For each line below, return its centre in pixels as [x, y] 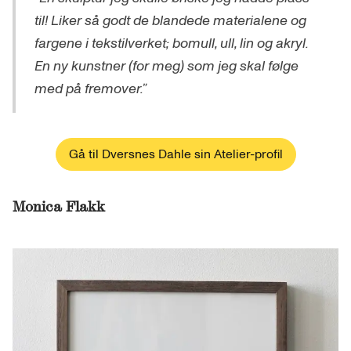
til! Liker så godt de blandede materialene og [170, 21]
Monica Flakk [59, 207]
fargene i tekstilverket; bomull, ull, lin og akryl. [172, 44]
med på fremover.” [90, 89]
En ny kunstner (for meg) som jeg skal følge [166, 67]
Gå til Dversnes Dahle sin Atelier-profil [175, 155]
